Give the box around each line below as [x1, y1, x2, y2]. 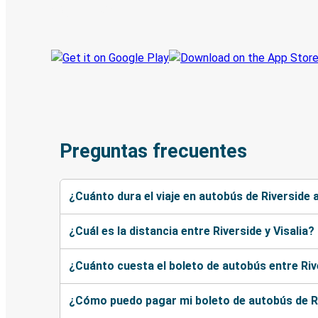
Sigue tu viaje [51, 4, 123, 18]
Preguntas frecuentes [60, 140, 247, 163]
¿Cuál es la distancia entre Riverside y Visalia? [69, 224, 314, 238]
